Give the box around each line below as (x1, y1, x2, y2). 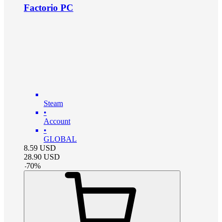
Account (44, 117, 70, 125)
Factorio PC (24, 2, 73, 13)
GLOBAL (44, 135, 77, 143)
